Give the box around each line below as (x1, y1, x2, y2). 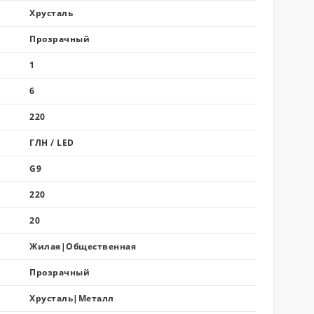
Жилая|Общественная (29, 240, 136, 252)
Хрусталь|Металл (29, 292, 114, 304)
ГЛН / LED (29, 137, 74, 149)
